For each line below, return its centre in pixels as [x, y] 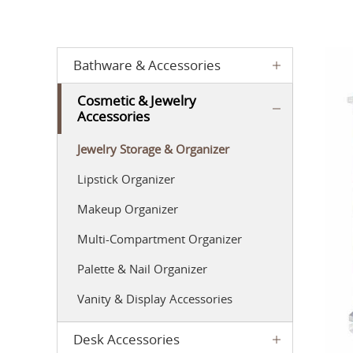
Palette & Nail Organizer [142, 269]
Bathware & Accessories [147, 65]
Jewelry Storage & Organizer [153, 149]
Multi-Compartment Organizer [160, 239]
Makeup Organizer [128, 209]
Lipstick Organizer [126, 179]
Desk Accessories [126, 339]
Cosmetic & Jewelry [137, 100]
